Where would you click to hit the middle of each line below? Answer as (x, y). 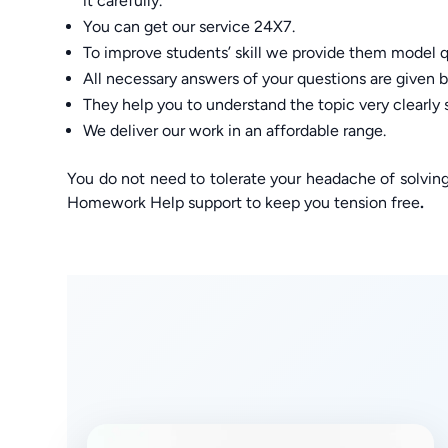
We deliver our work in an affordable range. (235, 130)
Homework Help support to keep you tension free (244, 202)
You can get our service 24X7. (189, 26)
